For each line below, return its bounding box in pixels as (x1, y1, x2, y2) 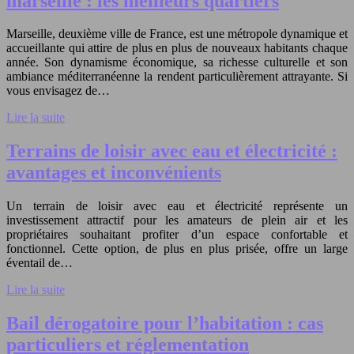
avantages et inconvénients (6, 162, 221, 183)
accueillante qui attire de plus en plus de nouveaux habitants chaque (6, 41, 348, 55)
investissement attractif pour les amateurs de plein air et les (6, 213, 348, 228)
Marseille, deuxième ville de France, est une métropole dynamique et (6, 27, 348, 41)
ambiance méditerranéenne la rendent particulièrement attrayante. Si (6, 70, 348, 84)
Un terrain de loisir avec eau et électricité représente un (6, 199, 348, 213)
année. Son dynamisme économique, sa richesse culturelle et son (6, 55, 348, 70)
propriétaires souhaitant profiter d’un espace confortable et (6, 228, 348, 242)
